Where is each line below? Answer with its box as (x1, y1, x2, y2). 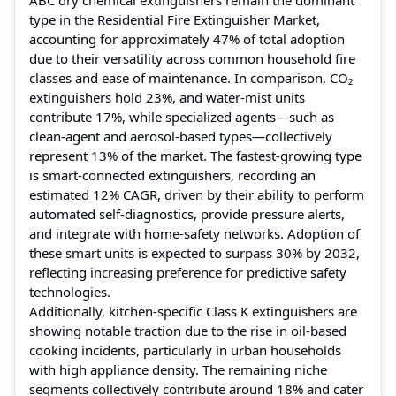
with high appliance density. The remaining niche (29, 360, 327, 378)
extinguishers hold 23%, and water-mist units (29, 88, 305, 106)
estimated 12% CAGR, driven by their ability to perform (29, 185, 364, 203)
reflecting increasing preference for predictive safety (29, 263, 346, 281)
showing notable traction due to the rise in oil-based (29, 321, 346, 339)
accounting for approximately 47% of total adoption (29, 29, 345, 48)
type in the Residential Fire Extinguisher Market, (29, 10, 320, 28)
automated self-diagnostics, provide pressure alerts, (29, 204, 345, 223)
